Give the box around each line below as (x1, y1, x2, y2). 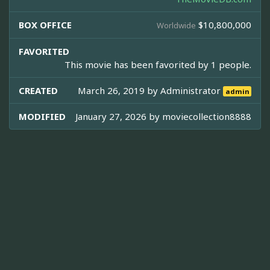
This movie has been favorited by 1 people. (64, 58, 251, 71)
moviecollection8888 (162, 110, 251, 123)
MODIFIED (19, 110, 66, 123)
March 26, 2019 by (78, 84, 161, 97)
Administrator (160, 84, 224, 97)
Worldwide (157, 20, 196, 31)
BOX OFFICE (19, 19, 72, 31)
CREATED (19, 84, 58, 97)
